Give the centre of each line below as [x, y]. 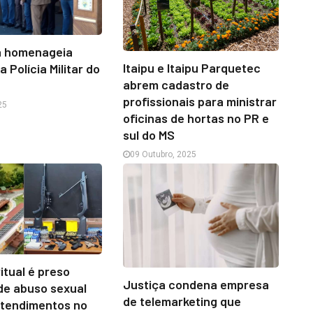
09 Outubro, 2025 [163, 154]
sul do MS [148, 134]
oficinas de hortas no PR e [196, 118]
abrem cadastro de [176, 84]
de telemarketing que [182, 301]
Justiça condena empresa [196, 284]
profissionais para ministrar [199, 101]
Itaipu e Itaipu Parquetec [191, 67]
